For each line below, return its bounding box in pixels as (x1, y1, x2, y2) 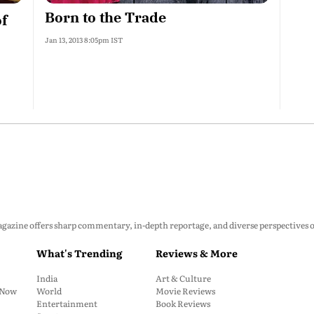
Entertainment (36, 297, 97, 310)
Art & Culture (156, 272, 211, 285)
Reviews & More (156, 246, 238, 260)
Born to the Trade (45, 8, 166, 27)
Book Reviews (156, 297, 210, 310)
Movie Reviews (156, 285, 215, 297)
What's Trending (36, 246, 122, 260)
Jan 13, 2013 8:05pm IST (45, 34, 123, 45)
